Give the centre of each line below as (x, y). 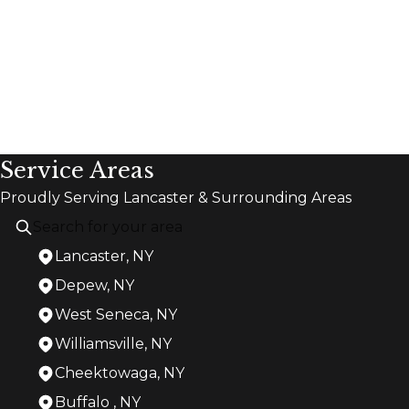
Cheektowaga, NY (120, 372)
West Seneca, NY (116, 314)
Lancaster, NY (104, 256)
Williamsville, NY (113, 343)
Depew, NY (94, 285)
